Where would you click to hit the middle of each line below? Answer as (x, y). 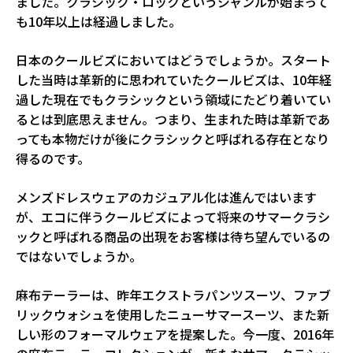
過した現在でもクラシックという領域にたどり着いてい (173, 99)
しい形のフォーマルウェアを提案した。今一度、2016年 (175, 334)
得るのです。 (53, 158)
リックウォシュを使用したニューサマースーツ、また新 (173, 314)
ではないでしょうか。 (79, 256)
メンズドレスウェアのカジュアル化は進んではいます (166, 197)
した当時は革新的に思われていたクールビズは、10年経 (174, 79)
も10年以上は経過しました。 (98, 21)
